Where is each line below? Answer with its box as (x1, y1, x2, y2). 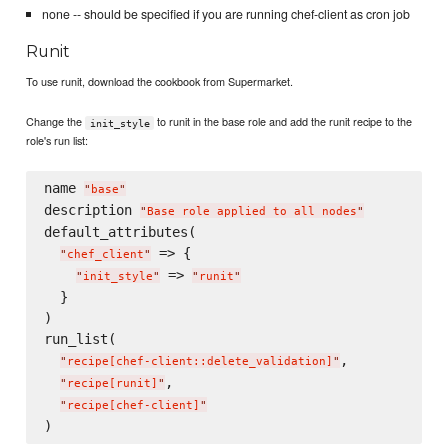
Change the (26, 113, 86, 130)
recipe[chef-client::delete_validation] (66, 355, 333, 369)
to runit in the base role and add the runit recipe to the (154, 113, 413, 130)
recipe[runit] (66, 377, 158, 391)
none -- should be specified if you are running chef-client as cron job (41, 4, 410, 23)
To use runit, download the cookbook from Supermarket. (26, 73, 294, 90)
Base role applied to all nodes (146, 205, 357, 219)
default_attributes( (43, 224, 196, 241)
